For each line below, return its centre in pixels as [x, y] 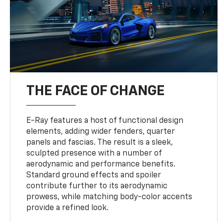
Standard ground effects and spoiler [94, 175]
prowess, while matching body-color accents [110, 197]
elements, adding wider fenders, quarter [101, 132]
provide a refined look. [68, 208]
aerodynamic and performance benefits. [101, 164]
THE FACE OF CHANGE [96, 91]
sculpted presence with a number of [94, 153]
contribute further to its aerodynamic [97, 186]
